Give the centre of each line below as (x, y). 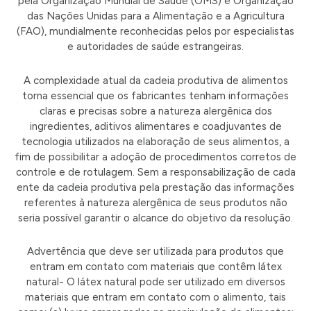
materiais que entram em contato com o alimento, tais (155, 297)
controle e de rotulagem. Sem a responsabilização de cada (155, 172)
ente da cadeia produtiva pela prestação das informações (155, 187)
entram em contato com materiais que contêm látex (155, 266)
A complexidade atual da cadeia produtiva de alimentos (155, 80)
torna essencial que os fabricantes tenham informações (155, 95)
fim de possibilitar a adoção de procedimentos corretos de (155, 157)
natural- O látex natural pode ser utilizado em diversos (155, 281)
